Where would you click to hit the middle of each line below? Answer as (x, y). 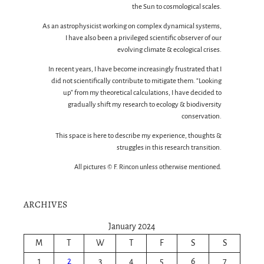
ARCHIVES (45, 204)
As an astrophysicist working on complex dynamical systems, (132, 27)
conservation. (202, 117)
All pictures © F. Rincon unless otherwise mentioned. (148, 167)
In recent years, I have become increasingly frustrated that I (135, 70)
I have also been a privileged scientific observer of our (143, 38)
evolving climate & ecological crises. (169, 50)
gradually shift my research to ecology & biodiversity (145, 105)
